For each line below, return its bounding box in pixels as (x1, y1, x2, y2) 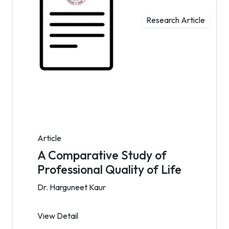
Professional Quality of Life (37, 162, 181, 177)
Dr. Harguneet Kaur (37, 182, 106, 192)
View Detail (37, 211, 78, 221)
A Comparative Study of (37, 148, 167, 163)
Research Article (146, 15, 205, 26)
